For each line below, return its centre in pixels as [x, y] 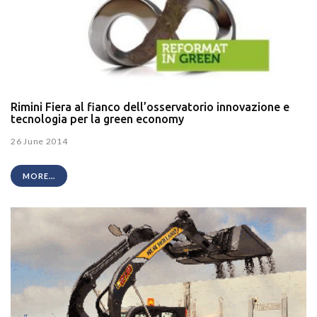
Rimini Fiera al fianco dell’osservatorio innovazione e [150, 107]
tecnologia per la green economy [97, 119]
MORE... [39, 175]
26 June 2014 [39, 141]
